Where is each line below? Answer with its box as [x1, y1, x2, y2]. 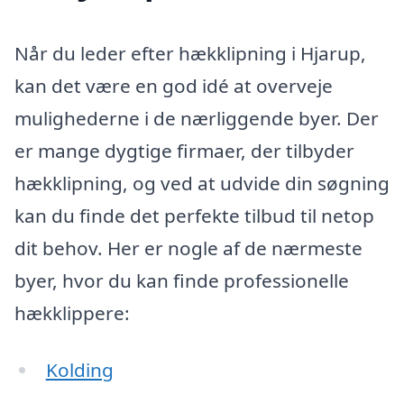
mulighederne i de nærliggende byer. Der [14, 105, 379, 131]
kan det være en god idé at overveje [14, 72, 333, 98]
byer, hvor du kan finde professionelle [14, 267, 349, 293]
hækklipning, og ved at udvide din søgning [14, 170, 390, 196]
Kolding [45, 357, 114, 383]
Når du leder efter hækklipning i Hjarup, [14, 40, 366, 66]
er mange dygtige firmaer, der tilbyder [14, 137, 354, 163]
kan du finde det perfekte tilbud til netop [14, 202, 374, 228]
